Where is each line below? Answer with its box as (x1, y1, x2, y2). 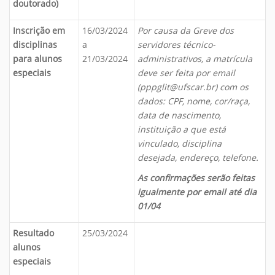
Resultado (13, 227, 54, 239)
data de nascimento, (137, 109, 221, 121)
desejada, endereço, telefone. (137, 152, 258, 163)
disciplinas (13, 39, 57, 50)
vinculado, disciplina (137, 137, 222, 149)
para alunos (13, 53, 62, 64)
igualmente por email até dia (137, 186, 257, 198)
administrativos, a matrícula (137, 53, 252, 64)
